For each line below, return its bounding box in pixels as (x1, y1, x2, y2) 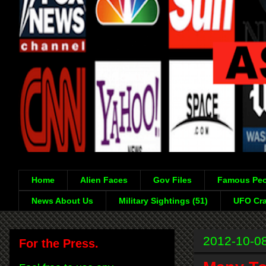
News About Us (31, 196, 93, 206)
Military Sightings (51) (119, 196, 208, 206)
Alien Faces (80, 175, 128, 185)
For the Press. (19, 236, 99, 250)
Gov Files (153, 175, 192, 185)
